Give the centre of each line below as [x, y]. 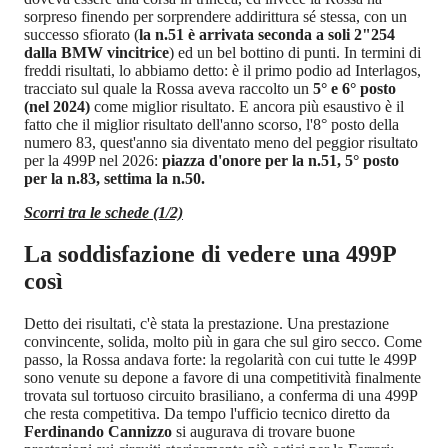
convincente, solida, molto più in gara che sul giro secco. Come [223, 342]
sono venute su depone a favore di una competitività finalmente [222, 378]
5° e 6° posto [352, 88]
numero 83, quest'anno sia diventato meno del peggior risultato [221, 142]
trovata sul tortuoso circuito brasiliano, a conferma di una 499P [220, 396]
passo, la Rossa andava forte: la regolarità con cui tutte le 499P [220, 360]
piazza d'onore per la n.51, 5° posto [280, 160]
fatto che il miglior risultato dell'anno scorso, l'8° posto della [211, 124]
